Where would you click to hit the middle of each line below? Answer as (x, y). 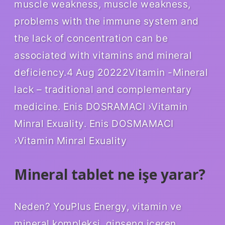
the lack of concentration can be (91, 38)
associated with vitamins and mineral (103, 55)
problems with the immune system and (106, 21)
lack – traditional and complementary (103, 90)
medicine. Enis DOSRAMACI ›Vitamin (101, 107)
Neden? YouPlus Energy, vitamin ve (98, 206)
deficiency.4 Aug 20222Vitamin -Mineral (111, 73)
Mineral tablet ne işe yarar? (110, 175)
